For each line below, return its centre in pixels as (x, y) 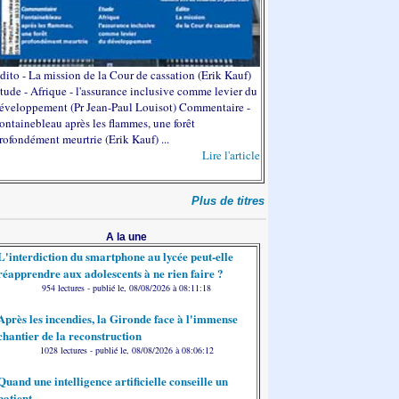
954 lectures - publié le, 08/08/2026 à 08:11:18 (126, 288)
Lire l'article (231, 155)
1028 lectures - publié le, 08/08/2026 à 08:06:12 (126, 350)
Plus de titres (228, 201)
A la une (126, 237)
